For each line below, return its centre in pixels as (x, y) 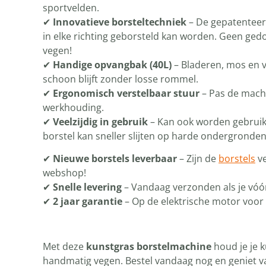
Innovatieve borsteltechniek (120, 22)
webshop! (64, 173)
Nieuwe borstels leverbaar (115, 159)
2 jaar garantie (88, 201)
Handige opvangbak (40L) (112, 65)
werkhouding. (73, 107)
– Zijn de (198, 159)
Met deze (64, 246)
